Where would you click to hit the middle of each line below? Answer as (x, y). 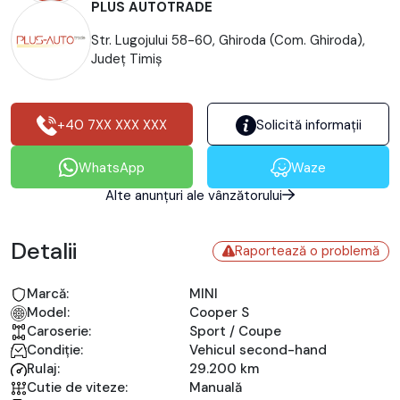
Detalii (44, 251)
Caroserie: (59, 331)
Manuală (216, 387)
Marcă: (48, 294)
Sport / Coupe (235, 331)
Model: (48, 312)
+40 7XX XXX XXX (112, 125)
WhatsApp (112, 167)
